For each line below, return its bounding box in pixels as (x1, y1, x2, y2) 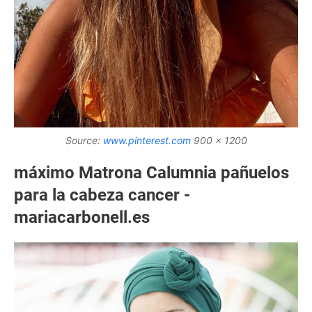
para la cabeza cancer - (14, 185, 190, 205)
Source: (65, 134, 103, 146)
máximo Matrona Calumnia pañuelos (14, 162, 289, 182)
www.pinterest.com (102, 134, 191, 146)
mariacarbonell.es (14, 207, 150, 227)
